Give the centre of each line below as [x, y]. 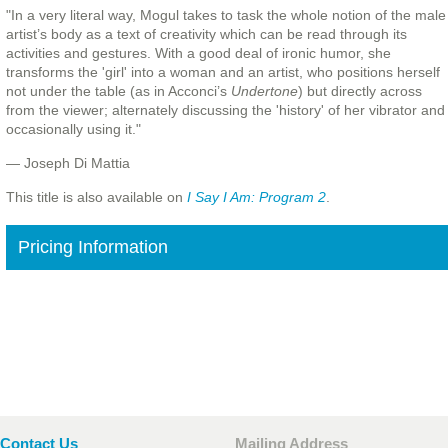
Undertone [264, 91]
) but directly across [359, 91]
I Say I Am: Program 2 [256, 197]
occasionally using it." [73, 129]
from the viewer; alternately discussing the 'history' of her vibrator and [225, 110]
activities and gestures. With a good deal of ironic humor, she [198, 53]
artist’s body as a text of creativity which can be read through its [206, 34]
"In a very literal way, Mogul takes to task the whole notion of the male [225, 15]
